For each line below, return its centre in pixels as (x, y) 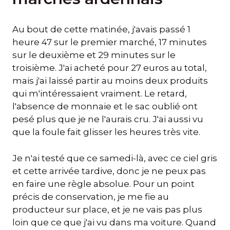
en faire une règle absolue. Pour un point (103, 184)
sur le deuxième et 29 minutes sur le (94, 55)
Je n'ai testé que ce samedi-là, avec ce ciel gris (115, 158)
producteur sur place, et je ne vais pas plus (107, 209)
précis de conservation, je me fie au (91, 196)
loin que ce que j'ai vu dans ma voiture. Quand (114, 222)
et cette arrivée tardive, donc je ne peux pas (109, 171)
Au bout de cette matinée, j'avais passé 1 (101, 30)
